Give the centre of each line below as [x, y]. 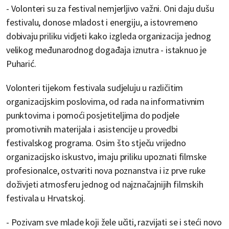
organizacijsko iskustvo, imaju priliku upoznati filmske [107, 157]
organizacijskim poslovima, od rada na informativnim [106, 102]
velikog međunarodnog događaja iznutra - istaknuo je [107, 50]
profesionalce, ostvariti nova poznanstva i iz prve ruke [106, 171]
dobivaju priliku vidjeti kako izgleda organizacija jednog [109, 36]
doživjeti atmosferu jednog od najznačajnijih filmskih [105, 185]
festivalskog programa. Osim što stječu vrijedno [96, 143]
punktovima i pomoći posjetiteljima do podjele [93, 116]
